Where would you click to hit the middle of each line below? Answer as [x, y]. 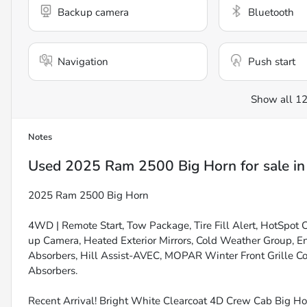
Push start [271, 62]
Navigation [83, 62]
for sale [263, 166]
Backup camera [93, 13]
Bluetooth [271, 13]
